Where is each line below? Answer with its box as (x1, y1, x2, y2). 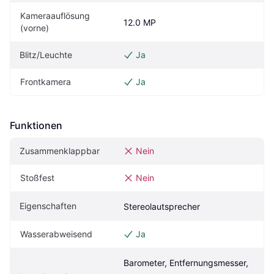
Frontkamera (20, 76, 71, 87)
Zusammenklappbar (20, 146, 100, 157)
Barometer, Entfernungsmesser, (124, 257, 248, 268)
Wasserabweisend (20, 229, 92, 240)
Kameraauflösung (20, 10, 90, 21)
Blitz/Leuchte (20, 50, 72, 61)
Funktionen (10, 119, 62, 132)
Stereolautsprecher (124, 201, 200, 212)
